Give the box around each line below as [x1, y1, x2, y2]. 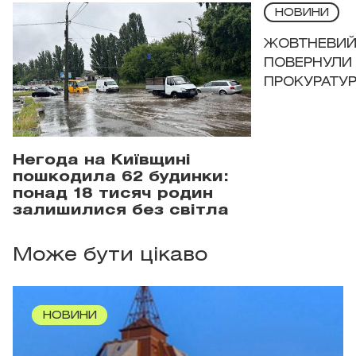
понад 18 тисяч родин [13, 187, 213, 200]
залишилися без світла [13, 203, 229, 217]
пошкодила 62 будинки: [13, 170, 229, 184]
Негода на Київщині [13, 153, 191, 167]
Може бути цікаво [13, 246, 207, 265]
